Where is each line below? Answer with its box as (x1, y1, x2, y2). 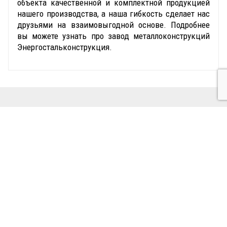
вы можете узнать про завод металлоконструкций (17, 30, 210, 41)
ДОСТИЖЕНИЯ (60, 105, 167, 126)
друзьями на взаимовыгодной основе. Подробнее (17, 19, 210, 30)
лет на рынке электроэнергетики (54, 175, 173, 185)
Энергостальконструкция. (17, 42, 112, 52)
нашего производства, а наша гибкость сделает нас (17, 8, 210, 19)
